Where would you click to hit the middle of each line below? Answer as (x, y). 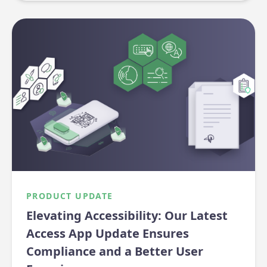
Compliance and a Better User (115, 252)
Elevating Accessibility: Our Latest (127, 216)
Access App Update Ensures (108, 234)
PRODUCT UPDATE (70, 196)
